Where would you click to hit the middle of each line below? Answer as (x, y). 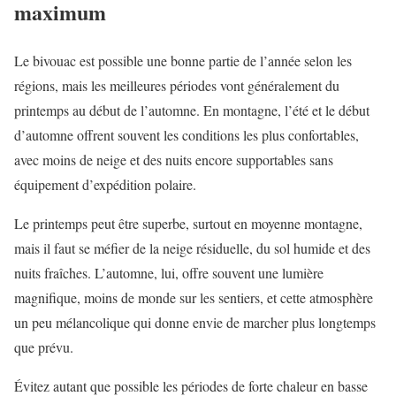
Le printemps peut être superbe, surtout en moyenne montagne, (188, 223)
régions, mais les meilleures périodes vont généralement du (177, 85)
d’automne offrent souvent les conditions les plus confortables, (187, 134)
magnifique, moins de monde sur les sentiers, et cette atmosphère (194, 297)
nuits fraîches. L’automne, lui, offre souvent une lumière (169, 272)
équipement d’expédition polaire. (105, 184)
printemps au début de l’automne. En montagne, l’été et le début (192, 110)
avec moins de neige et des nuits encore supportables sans (174, 159)
